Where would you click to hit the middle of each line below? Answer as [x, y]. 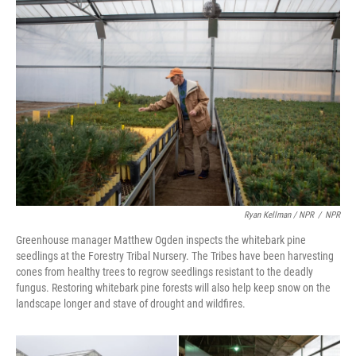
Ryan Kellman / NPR [279, 215]
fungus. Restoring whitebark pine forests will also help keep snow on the [173, 288]
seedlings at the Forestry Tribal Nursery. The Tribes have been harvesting [175, 256]
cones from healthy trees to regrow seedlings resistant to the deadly [164, 272]
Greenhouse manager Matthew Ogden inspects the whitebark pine [161, 240]
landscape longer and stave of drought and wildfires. [131, 304]
